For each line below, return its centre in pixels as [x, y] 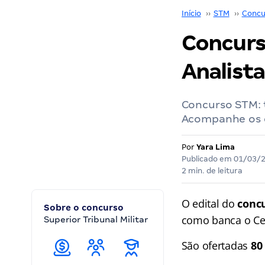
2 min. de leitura [212, 171]
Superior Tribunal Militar [96, 219]
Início [191, 13]
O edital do [209, 203]
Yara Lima [215, 147]
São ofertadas [216, 245]
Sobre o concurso [84, 208]
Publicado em [207, 159]
